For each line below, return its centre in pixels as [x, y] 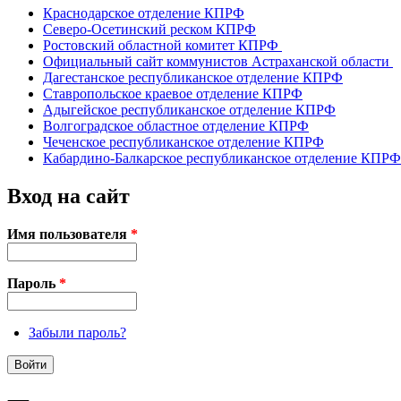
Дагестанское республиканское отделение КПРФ [193, 78]
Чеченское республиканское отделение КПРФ [183, 142]
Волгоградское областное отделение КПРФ [176, 126]
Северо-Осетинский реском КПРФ [149, 30]
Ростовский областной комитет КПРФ [162, 46]
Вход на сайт [68, 196]
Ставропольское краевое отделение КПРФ [173, 94]
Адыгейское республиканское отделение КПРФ [189, 110]
